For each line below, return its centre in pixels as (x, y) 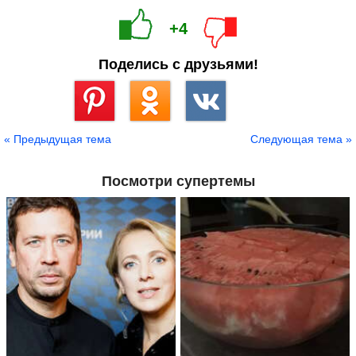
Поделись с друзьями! (178, 65)
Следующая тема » (301, 139)
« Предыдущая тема (58, 139)
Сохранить (99, 127)
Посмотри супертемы (178, 182)
